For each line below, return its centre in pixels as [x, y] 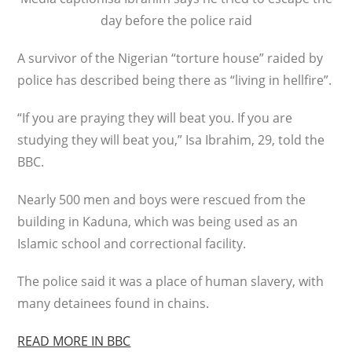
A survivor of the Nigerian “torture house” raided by [170, 58]
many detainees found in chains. [114, 303]
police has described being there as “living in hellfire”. [175, 80]
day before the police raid [176, 20]
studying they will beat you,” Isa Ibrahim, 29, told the [171, 140]
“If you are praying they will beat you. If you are [155, 118]
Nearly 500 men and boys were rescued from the [162, 200]
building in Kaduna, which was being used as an [158, 222]
